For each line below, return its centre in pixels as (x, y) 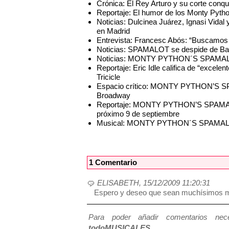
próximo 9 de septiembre (138, 113)
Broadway (114, 95)
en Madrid (113, 31)
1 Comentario (113, 162)
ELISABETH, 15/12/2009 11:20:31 (154, 182)
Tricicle (109, 77)
